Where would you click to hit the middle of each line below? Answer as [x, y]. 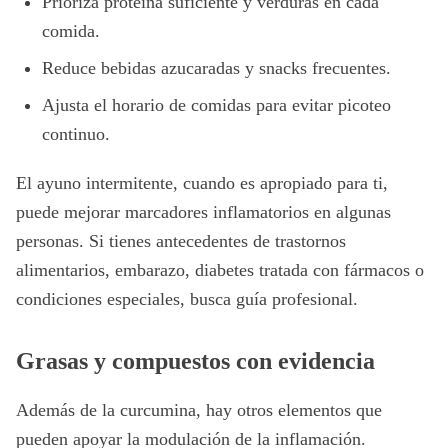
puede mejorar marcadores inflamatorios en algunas [203, 212]
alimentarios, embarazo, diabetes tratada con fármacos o [220, 270]
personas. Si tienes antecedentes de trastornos [181, 241]
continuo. [76, 134]
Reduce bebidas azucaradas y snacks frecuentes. [216, 68]
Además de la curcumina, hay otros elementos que [199, 410]
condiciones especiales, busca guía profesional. [187, 299]
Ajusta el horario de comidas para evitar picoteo [216, 105]
